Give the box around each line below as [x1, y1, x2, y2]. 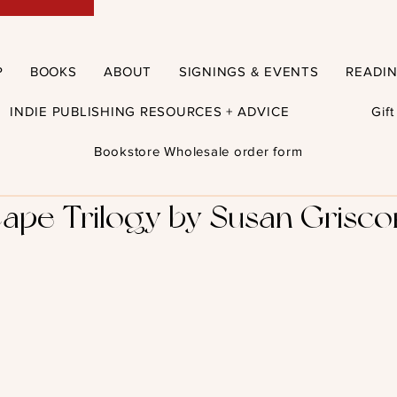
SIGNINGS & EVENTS [178, 63, 319, 79]
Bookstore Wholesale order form [93, 143, 303, 159]
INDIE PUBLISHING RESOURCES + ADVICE [10, 103, 290, 119]
